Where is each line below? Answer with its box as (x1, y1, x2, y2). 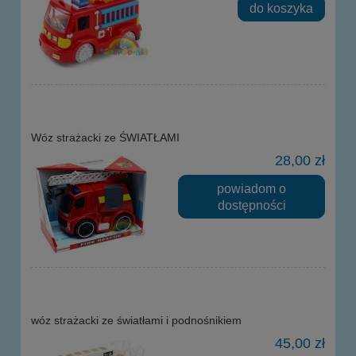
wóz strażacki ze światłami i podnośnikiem (31, 314, 242, 327)
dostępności (217, 197, 286, 212)
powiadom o (217, 180, 286, 195)
